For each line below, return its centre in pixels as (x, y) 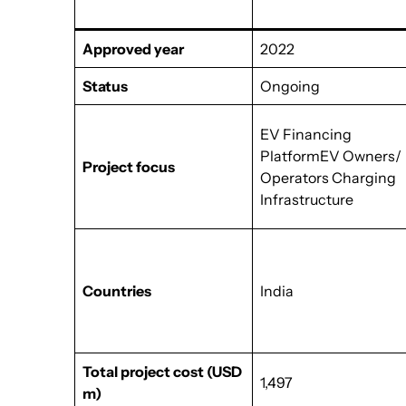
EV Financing (306, 134)
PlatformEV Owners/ (331, 156)
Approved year (134, 49)
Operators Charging (329, 178)
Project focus (129, 167)
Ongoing (290, 86)
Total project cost (144, 372)
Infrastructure (307, 199)
